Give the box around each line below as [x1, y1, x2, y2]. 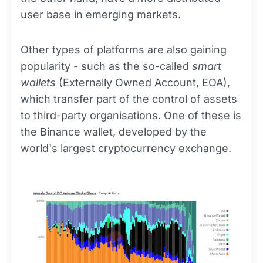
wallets [21, 76, 56, 89]
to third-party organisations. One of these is [21, 109, 241, 122]
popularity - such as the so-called [21, 59, 192, 72]
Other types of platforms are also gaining [21, 43, 227, 56]
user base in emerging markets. [21, 8, 181, 21]
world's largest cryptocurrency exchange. [21, 141, 231, 154]
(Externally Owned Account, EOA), [56, 76, 230, 89]
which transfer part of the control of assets [21, 92, 237, 105]
